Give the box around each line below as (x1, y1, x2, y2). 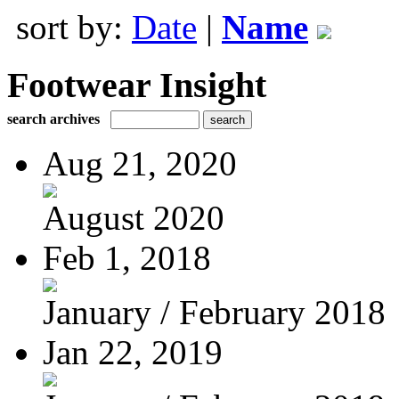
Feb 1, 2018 (43, 238, 211, 277)
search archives (7, 110, 100, 126)
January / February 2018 (43, 292, 386, 331)
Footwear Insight (7, 64, 266, 105)
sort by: (16, 8, 132, 46)
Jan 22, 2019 (43, 332, 223, 371)
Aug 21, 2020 (43, 143, 237, 183)
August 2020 (43, 198, 224, 237)
